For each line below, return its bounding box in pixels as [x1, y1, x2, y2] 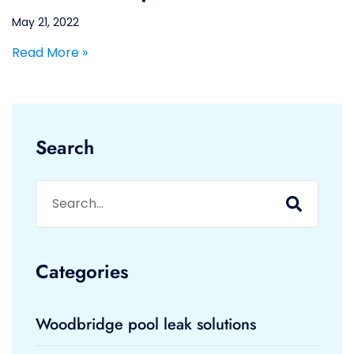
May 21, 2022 [12, 14, 79, 30]
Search [36, 134, 94, 161]
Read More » [12, 43, 88, 62]
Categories [36, 258, 129, 285]
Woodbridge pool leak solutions [36, 313, 256, 336]
